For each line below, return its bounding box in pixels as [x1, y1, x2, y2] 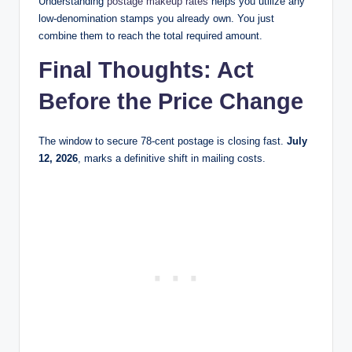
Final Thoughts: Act [38, 57, 254, 82]
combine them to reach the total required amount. [38, 29, 262, 42]
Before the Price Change [38, 88, 303, 114]
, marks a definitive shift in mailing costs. [78, 152, 266, 164]
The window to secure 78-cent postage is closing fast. [38, 134, 287, 147]
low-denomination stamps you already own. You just [38, 12, 274, 24]
